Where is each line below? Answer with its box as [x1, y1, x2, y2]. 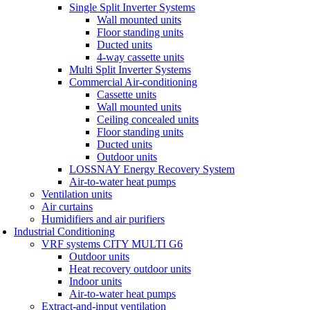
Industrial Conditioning [14, 225, 115, 237]
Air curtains [42, 200, 93, 212]
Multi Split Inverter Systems [69, 63, 191, 75]
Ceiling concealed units [97, 113, 199, 125]
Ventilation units [42, 188, 112, 200]
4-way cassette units [97, 51, 184, 63]
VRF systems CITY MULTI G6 [42, 237, 183, 250]
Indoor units [69, 275, 122, 287]
